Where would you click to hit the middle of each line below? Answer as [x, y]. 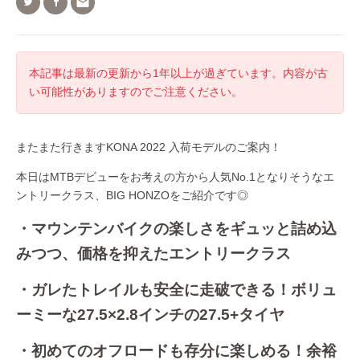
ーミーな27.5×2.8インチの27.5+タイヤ [150, 315]
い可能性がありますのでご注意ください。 [136, 92]
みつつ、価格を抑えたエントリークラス [153, 254]
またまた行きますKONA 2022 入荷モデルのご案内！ [149, 147]
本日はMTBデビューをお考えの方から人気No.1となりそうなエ [175, 177]
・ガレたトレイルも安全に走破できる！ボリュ [176, 290]
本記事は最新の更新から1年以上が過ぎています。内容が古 [178, 73]
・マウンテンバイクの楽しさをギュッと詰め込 [176, 229]
